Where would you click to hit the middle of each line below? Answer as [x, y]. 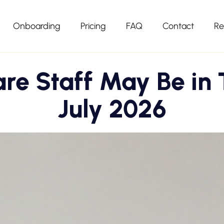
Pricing [93, 26]
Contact [178, 26]
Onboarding [37, 26]
